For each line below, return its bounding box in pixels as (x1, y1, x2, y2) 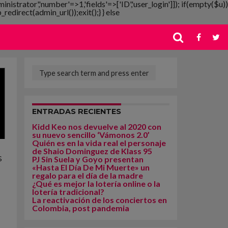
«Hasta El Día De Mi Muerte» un (32, 162, 150, 172)
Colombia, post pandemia (32, 203, 129, 213)
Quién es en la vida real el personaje (32, 138, 166, 148)
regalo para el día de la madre (32, 170, 143, 180)
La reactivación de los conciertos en (32, 195, 167, 205)
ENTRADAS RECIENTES (32, 107, 121, 116)
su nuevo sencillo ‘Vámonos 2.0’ (32, 130, 150, 139)
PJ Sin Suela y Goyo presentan (32, 154, 144, 164)
